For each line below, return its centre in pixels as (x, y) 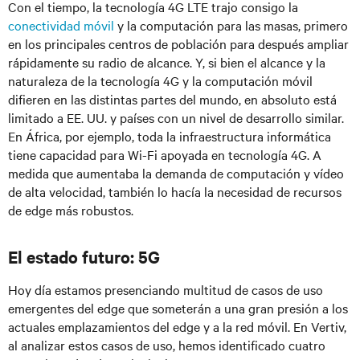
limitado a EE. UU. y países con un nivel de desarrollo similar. (176, 117)
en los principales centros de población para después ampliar (178, 43)
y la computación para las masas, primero (231, 25)
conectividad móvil (61, 25)
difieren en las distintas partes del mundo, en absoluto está (172, 99)
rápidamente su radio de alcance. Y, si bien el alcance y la (167, 62)
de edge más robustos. (71, 210)
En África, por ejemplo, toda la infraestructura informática (170, 136)
